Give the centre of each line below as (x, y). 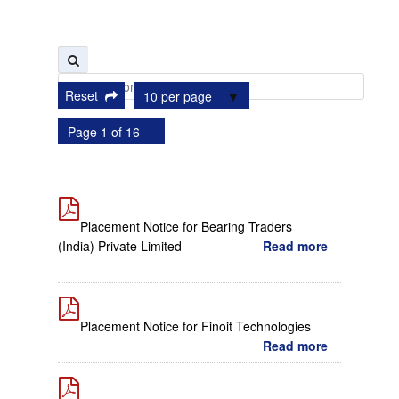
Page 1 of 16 (104, 132)
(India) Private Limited (120, 246)
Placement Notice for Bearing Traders (187, 226)
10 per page (178, 96)
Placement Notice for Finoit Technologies (196, 326)
